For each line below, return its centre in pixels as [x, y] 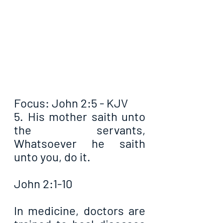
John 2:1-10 [43, 184]
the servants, [80, 130]
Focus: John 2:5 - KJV [71, 103]
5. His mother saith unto [80, 116]
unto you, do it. [52, 157]
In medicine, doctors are [80, 211]
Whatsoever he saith [80, 143]
